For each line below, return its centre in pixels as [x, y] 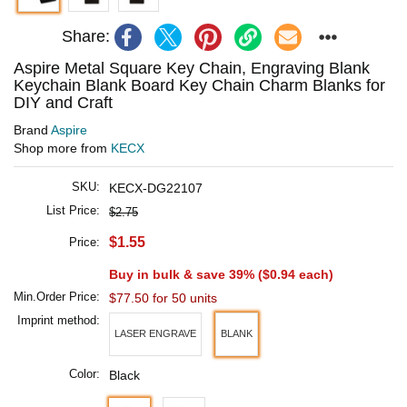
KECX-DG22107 [156, 188]
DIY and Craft [63, 102]
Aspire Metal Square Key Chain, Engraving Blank [192, 68]
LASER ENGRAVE [155, 334]
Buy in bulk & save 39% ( [186, 274]
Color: [84, 373]
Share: [85, 37]
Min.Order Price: [57, 296]
